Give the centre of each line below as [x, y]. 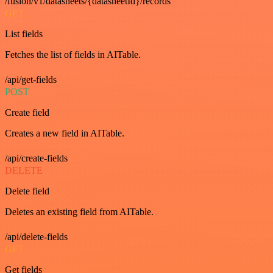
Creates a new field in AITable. [65, 133]
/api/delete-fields [36, 237]
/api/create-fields [36, 158]
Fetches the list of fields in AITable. [73, 55]
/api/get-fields [31, 80]
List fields [24, 34]
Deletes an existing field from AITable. [79, 212]
